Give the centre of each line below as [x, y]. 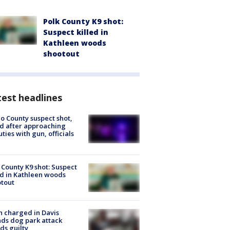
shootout [61, 53]
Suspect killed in [76, 32]
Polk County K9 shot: [83, 21]
